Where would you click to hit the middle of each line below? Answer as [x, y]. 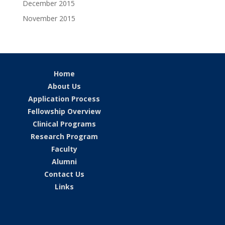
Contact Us [64, 174]
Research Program [64, 136]
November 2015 [49, 18]
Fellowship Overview [64, 111]
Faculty [64, 149]
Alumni [64, 161]
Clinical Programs [64, 124]
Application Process [64, 98]
